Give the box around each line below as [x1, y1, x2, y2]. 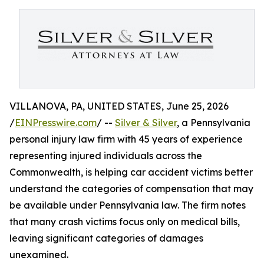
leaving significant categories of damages [9, 232, 203, 244]
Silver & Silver [115, 117, 177, 128]
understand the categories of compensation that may [9, 183, 253, 194]
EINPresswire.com [15, 117, 97, 128]
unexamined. [9, 249, 68, 260]
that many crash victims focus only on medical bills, [9, 216, 240, 227]
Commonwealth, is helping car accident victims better [9, 166, 253, 178]
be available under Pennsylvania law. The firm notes [9, 199, 246, 211]
